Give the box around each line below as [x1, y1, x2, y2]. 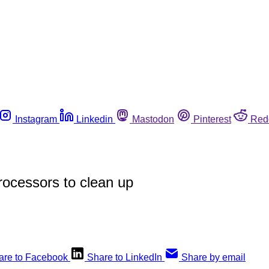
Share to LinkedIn [87, 252, 162, 262]
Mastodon [132, 113, 174, 124]
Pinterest [193, 113, 231, 124]
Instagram [15, 113, 57, 124]
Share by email [181, 252, 246, 262]
